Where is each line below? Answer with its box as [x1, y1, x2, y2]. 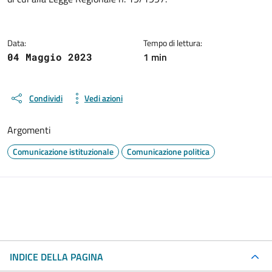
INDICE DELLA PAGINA [10, 249, 103, 264]
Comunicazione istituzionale [13, 144, 114, 158]
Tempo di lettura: [143, 36, 202, 49]
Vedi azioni [84, 92, 123, 104]
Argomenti [7, 122, 51, 137]
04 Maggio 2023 [7, 50, 92, 63]
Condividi [29, 92, 63, 104]
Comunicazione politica [127, 144, 209, 158]
